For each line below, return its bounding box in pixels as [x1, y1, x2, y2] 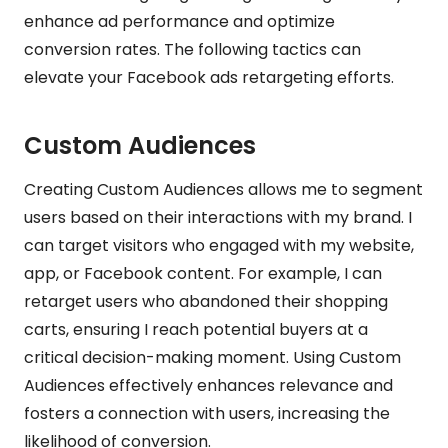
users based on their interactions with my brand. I [24, 205, 412, 229]
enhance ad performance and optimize [24, 9, 335, 33]
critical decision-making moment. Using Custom [24, 345, 401, 369]
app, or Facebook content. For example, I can [24, 261, 382, 285]
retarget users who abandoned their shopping [24, 289, 388, 313]
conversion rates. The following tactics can [24, 37, 361, 61]
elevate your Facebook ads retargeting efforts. [24, 65, 394, 89]
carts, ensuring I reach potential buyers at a [24, 317, 368, 341]
